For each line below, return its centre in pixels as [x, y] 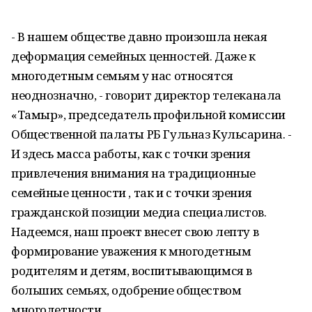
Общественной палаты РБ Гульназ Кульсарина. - [151, 134]
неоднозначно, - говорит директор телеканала [146, 95]
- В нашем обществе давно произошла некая [139, 37]
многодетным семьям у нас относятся [122, 76]
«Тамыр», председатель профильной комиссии [148, 115]
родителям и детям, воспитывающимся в [132, 271]
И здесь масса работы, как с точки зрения [131, 154]
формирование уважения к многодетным [131, 251]
